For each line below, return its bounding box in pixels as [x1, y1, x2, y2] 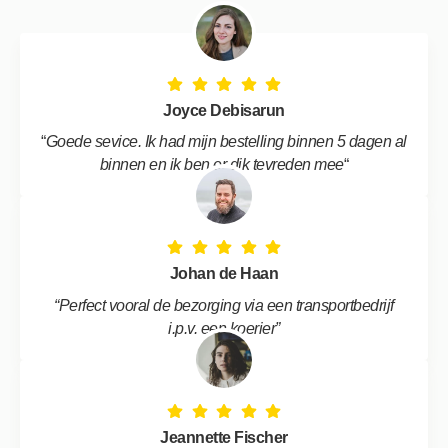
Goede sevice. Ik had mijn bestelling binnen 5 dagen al [45, 133, 407, 151]
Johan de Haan [169, 265, 279, 283]
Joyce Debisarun [163, 101, 285, 119]
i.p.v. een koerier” [168, 319, 280, 337]
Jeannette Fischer [160, 428, 288, 446]
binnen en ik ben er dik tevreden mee [99, 156, 344, 174]
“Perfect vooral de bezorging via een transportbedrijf [54, 296, 394, 314]
